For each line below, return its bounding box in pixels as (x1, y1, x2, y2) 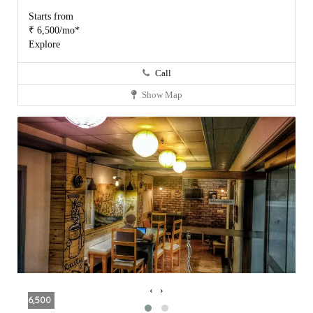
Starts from (29, 11, 73, 22)
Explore (29, 39, 60, 50)
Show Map (139, 89, 182, 101)
